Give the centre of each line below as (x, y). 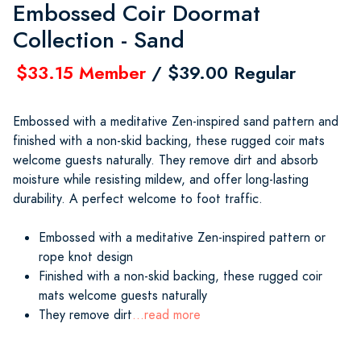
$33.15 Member (81, 73)
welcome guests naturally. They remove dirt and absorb (166, 160)
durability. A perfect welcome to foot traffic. (138, 199)
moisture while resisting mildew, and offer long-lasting (161, 179)
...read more (166, 315)
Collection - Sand (99, 39)
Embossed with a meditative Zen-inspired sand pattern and (176, 121)
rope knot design (86, 257)
